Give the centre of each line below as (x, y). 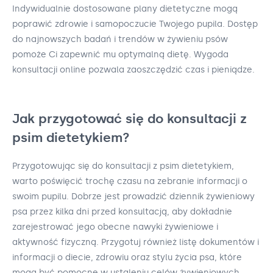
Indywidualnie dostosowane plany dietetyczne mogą (125, 9)
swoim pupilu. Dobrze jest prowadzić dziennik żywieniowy (133, 197)
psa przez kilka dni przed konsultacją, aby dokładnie (122, 212)
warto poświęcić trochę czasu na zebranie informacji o (130, 182)
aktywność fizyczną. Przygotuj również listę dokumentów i (136, 243)
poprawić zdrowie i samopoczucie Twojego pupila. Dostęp (135, 24)
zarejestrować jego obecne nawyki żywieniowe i (115, 227)
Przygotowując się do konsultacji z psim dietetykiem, (123, 166)
